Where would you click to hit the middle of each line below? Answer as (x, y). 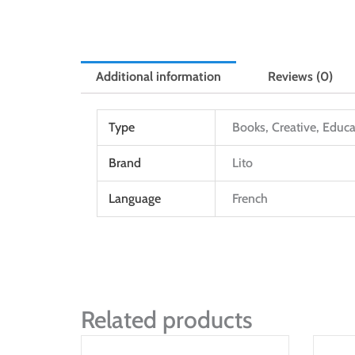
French (250, 199)
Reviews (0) (300, 77)
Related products (167, 320)
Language (135, 199)
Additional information (159, 77)
